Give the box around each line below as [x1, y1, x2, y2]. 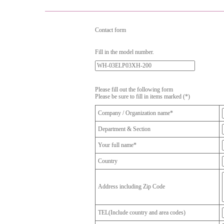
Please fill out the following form [95, 86, 173, 93]
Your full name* [98, 141, 136, 148]
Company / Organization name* [98, 109, 173, 116]
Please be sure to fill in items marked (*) [95, 93, 190, 100]
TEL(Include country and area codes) [98, 209, 185, 216]
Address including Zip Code [98, 183, 165, 190]
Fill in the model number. [95, 48, 154, 55]
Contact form [95, 26, 126, 33]
